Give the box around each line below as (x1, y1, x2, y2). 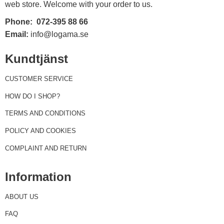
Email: (5, 30, 28, 39)
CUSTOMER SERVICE (5, 75, 73, 83)
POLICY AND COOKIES (5, 127, 76, 135)
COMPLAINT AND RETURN (5, 144, 86, 152)
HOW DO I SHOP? (5, 92, 60, 100)
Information (5, 169, 71, 183)
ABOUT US (5, 192, 38, 200)
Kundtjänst (5, 52, 68, 66)
